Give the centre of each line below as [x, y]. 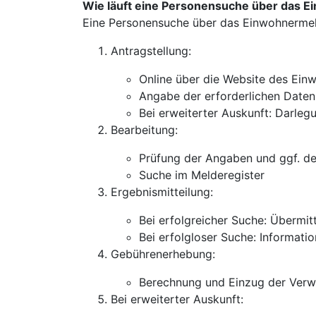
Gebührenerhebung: [163, 254]
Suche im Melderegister [202, 175]
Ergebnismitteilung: [162, 192]
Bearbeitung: [144, 130]
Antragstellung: [151, 51]
